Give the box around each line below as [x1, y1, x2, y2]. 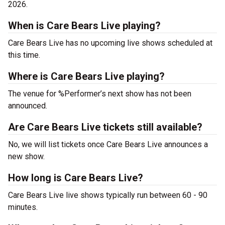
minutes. [8, 202, 38, 212]
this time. [8, 50, 40, 60]
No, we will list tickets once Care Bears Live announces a [8, 140, 208, 149]
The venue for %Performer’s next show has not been [8, 89, 191, 98]
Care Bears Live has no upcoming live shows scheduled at [8, 38, 212, 48]
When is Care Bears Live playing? [8, 20, 161, 32]
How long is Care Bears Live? [8, 172, 143, 184]
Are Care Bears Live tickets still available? [8, 121, 202, 133]
